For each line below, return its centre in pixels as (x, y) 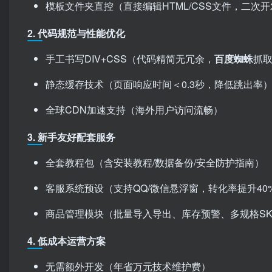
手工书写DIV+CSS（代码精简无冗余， (130, 58)
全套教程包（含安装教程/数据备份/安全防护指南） (155, 162)
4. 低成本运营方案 (66, 240)
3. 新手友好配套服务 (71, 137)
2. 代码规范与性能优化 (76, 33)
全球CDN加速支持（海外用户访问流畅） (134, 109)
